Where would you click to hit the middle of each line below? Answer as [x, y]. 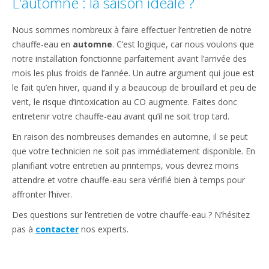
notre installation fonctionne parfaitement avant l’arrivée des [129, 59]
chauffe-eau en [42, 44]
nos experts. [104, 229]
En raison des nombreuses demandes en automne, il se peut [130, 137]
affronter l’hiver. [42, 194]
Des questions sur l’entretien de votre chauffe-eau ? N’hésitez [131, 215]
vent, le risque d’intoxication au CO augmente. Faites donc [125, 102]
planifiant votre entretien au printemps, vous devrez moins [125, 165]
